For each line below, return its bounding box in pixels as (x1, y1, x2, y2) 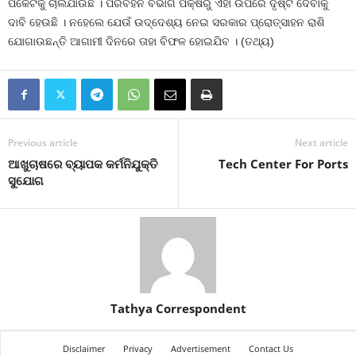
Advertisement (171, 342, 230, 354)
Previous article (8, 136, 78, 149)
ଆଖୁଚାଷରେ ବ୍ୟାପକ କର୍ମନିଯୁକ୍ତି (8, 156, 158, 172)
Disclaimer (63, 342, 105, 354)
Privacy (123, 342, 153, 354)
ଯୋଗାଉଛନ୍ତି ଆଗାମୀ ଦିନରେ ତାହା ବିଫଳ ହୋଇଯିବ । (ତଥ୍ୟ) (8, 35, 274, 48)
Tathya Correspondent (110, 300, 246, 316)
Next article (295, 136, 348, 149)
